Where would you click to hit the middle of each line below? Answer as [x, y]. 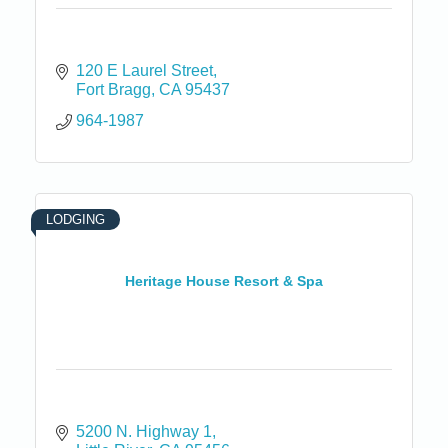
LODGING [75, 219]
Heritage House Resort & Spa [224, 281]
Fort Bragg [113, 89]
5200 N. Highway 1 [144, 431]
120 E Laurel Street [144, 70]
